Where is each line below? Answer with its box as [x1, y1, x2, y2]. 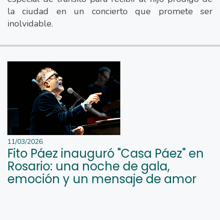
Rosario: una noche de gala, [7, 158, 170, 174]
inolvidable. [7, 17, 53, 29]
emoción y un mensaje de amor [7, 170, 196, 187]
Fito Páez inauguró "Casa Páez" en [7, 145, 204, 162]
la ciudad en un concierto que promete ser [7, 5, 213, 17]
